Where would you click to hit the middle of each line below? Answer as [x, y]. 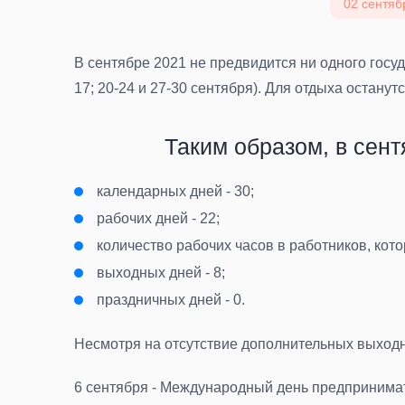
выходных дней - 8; [161, 273]
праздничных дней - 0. [171, 300]
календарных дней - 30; [175, 191]
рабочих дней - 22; [158, 218]
